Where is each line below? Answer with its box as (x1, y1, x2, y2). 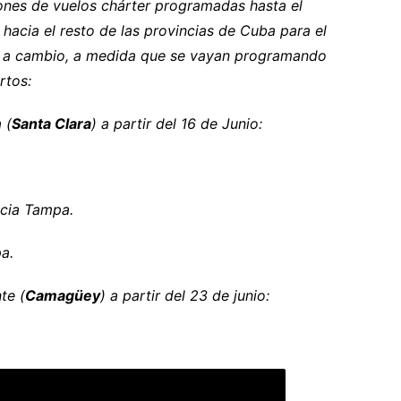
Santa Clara (12, 115, 91, 133)
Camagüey (25, 286, 100, 305)
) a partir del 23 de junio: (100, 286, 269, 305)
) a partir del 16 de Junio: (91, 115, 262, 133)
